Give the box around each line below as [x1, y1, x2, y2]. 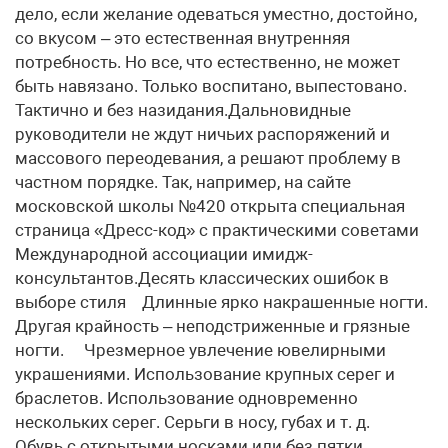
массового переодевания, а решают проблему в [15, 148, 401, 168]
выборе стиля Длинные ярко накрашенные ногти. [15, 292, 428, 312]
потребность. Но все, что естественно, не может [15, 52, 400, 72]
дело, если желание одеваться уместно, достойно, [15, 4, 417, 24]
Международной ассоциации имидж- [15, 244, 313, 264]
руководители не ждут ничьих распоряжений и [15, 124, 390, 144]
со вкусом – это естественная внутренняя [15, 28, 350, 48]
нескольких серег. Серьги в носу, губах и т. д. [15, 412, 386, 432]
